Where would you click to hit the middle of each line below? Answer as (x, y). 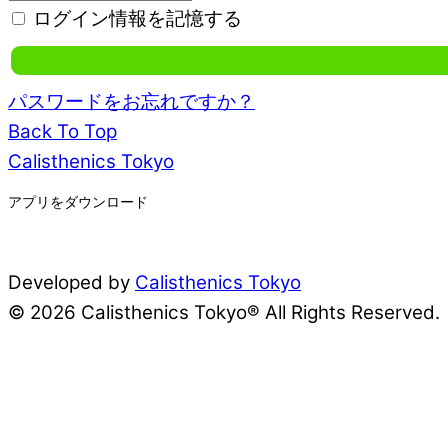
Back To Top (62, 132)
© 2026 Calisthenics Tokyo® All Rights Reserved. (224, 313)
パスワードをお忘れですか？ (131, 102)
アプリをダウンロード (78, 202)
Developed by (71, 283)
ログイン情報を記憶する (135, 19)
